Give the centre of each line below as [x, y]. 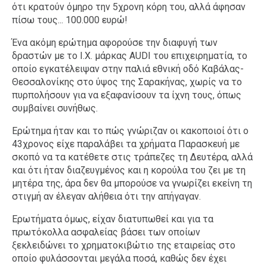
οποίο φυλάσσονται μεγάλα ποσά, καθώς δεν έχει [119, 258]
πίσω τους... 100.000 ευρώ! [70, 20]
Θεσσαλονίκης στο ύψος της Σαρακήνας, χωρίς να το [127, 82]
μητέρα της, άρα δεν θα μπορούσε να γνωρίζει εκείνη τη [132, 183]
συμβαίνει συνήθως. [55, 108]
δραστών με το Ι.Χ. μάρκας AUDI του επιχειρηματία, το [130, 56]
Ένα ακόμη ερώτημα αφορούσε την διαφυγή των [115, 43]
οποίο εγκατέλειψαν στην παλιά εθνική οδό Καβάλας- [128, 69]
